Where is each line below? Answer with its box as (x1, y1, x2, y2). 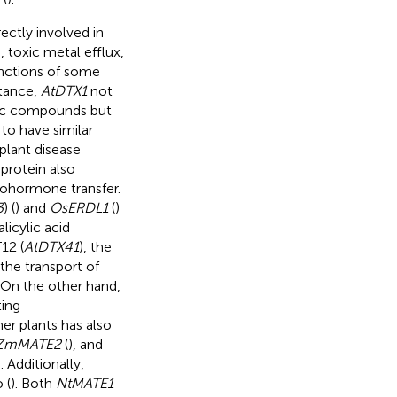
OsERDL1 (49, 198, 108, 216)
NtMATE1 (55, 374, 113, 392)
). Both (10, 374, 56, 392)
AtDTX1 (40, 82, 87, 99)
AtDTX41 (23, 237, 79, 255)
